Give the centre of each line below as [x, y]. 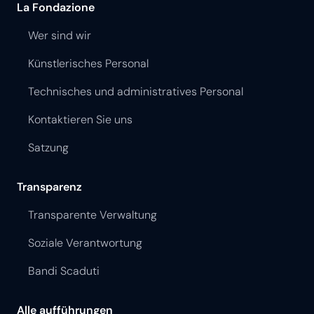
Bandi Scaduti [64, 271]
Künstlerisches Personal [88, 63]
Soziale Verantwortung [85, 243]
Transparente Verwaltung [93, 214]
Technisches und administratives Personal [136, 91]
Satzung [48, 147]
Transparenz [49, 186]
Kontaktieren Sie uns [80, 119]
